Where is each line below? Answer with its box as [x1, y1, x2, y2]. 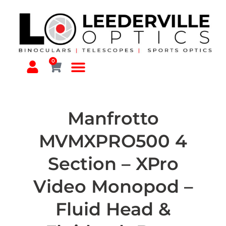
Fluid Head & [55, 198, 171, 220]
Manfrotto [67, 107, 159, 130]
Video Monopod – [33, 176, 193, 198]
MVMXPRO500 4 [39, 130, 187, 152]
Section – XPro [47, 153, 179, 175]
